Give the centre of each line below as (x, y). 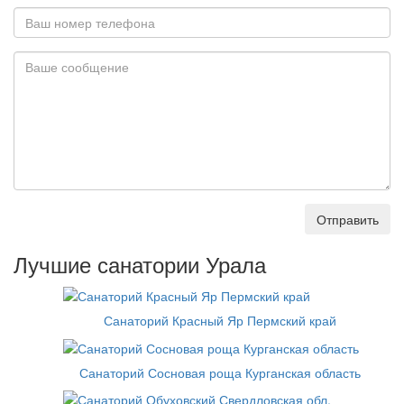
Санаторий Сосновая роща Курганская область (220, 372)
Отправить (348, 219)
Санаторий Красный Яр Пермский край (220, 321)
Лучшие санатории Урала (140, 264)
